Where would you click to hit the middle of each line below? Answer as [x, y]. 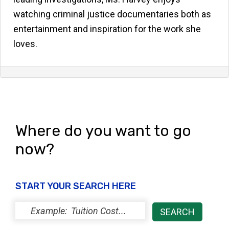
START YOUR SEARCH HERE [76, 186]
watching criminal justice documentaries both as [112, 14]
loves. [25, 44]
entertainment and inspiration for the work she [107, 29]
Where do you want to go [103, 131]
